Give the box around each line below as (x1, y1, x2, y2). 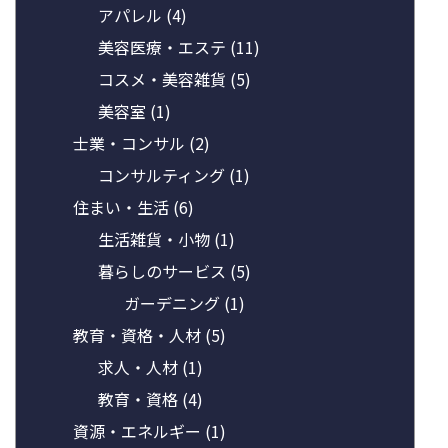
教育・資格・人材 (72, 322, 205, 347)
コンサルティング (98, 162, 230, 187)
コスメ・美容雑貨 (98, 66, 231, 91)
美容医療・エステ (98, 34, 231, 59)
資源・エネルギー (72, 418, 205, 443)
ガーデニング (123, 290, 224, 315)
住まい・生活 (72, 194, 173, 219)
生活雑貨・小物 (98, 226, 215, 251)
